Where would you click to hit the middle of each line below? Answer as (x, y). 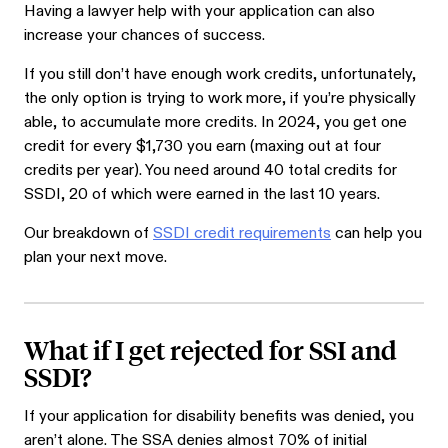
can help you (376, 234)
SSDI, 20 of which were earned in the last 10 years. (202, 195)
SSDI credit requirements (242, 234)
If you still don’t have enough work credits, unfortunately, (220, 75)
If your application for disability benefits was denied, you (219, 417)
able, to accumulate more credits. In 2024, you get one (215, 123)
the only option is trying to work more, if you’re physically (220, 99)
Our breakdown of (88, 234)
